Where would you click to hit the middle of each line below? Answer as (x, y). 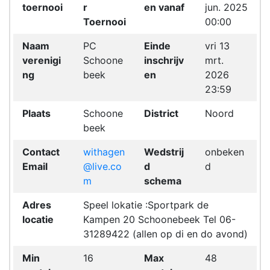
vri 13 (217, 46)
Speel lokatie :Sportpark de (146, 205)
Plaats (36, 113)
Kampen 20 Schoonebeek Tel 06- (159, 219)
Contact (41, 152)
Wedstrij (164, 152)
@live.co (102, 166)
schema (163, 181)
